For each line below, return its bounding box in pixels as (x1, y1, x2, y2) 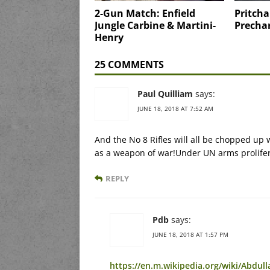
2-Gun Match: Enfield (95, 6, 195, 20)
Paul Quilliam (137, 87, 193, 99)
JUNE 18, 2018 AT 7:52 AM (137, 104, 213, 113)
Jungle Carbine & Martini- (95, 18, 216, 32)
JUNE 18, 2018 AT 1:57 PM (152, 230, 228, 239)
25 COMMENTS (95, 57, 164, 71)
